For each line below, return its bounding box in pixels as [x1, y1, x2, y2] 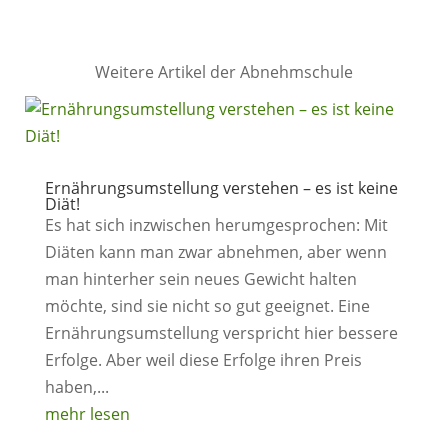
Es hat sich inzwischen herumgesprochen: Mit [44, 214, 388, 236]
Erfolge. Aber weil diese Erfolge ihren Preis [44, 349, 362, 371]
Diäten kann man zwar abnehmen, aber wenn [44, 241, 387, 263]
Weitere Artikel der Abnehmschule [94, 61, 353, 83]
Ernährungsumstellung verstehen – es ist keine [44, 177, 398, 199]
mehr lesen [44, 403, 130, 425]
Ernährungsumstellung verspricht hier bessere [44, 322, 398, 344]
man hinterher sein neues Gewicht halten [44, 268, 357, 290]
